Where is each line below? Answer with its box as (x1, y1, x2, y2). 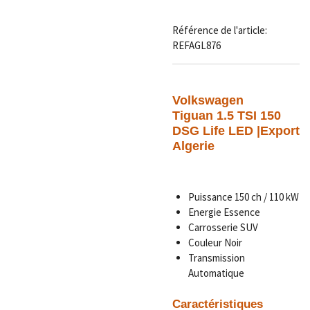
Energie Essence (188, 206, 260, 219)
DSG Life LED (172, 123, 253, 138)
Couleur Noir (188, 236, 242, 250)
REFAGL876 (172, 39, 221, 53)
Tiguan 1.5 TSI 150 (172, 108, 281, 123)
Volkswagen (172, 93, 244, 108)
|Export (253, 123, 300, 138)
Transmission (188, 251, 245, 265)
